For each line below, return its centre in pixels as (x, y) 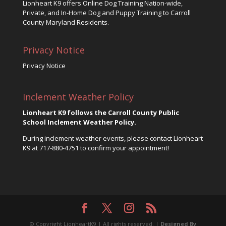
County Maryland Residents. (66, 22)
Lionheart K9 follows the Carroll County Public (101, 112)
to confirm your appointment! (124, 148)
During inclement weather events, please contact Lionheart (112, 138)
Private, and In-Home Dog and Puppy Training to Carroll (106, 12)
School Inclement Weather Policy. (79, 122)
